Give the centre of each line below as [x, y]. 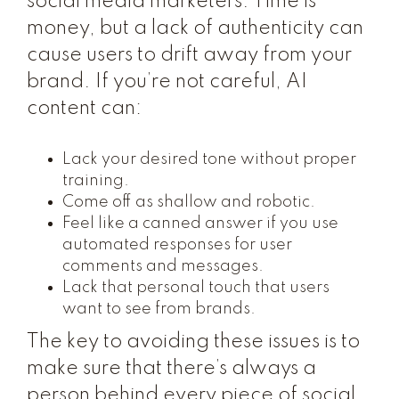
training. [96, 181]
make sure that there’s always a [171, 369]
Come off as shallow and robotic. [189, 202]
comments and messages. [163, 266]
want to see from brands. [159, 309]
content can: [84, 109]
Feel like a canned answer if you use [200, 224]
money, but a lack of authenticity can [195, 28]
